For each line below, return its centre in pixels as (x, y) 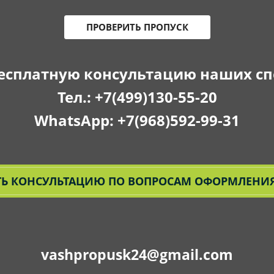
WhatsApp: (76, 120)
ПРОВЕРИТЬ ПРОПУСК (137, 27)
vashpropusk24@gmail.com (137, 255)
